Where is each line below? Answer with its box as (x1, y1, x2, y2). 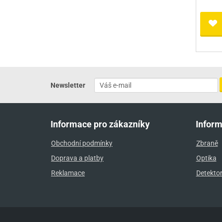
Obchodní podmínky (51, 139, 112, 147)
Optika (196, 154, 217, 162)
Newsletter (51, 81, 85, 89)
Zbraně (196, 139, 218, 147)
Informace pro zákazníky (51, 118, 150, 129)
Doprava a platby (51, 154, 104, 162)
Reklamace (51, 168, 85, 177)
